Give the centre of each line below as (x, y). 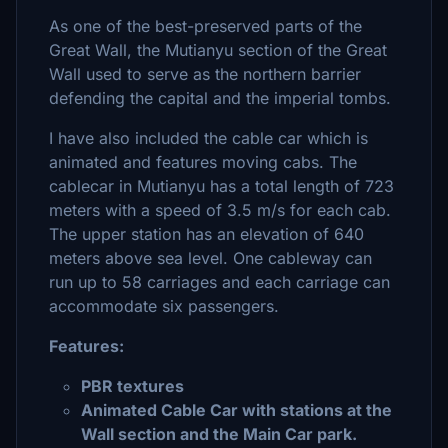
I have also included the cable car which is (208, 138)
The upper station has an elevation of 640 (206, 234)
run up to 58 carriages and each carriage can (219, 282)
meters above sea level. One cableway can (210, 258)
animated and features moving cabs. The (203, 162)
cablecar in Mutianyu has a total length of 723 (221, 186)
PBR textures (132, 386)
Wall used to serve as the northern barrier (205, 74)
